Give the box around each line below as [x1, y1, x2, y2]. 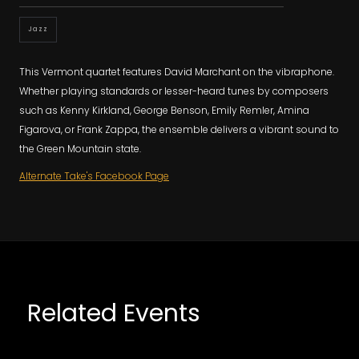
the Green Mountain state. [19, 141, 141, 155]
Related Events [26, 296, 200, 330]
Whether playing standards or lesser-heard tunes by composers [19, 83, 329, 98]
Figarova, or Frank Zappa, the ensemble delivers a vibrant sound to [19, 122, 339, 136]
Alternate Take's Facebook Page [19, 168, 169, 183]
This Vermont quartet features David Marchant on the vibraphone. [19, 64, 334, 79]
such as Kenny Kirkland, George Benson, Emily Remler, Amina [19, 103, 309, 117]
